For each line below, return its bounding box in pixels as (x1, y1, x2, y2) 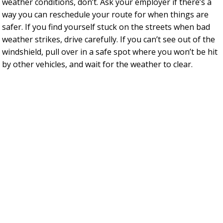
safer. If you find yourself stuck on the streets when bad (2, 21, 210, 32)
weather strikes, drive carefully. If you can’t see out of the (2, 33, 215, 45)
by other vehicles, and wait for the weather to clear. (2, 58, 193, 70)
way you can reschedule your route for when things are (2, 8, 209, 20)
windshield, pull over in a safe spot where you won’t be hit (2, 46, 218, 57)
